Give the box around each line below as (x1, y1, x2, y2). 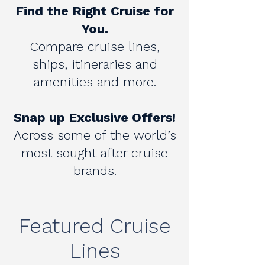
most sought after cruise (21, 146, 168, 160)
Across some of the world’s (13, 128, 176, 143)
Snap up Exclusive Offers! (14, 110, 176, 125)
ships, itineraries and (32, 57, 157, 72)
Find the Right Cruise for (15, 4, 174, 18)
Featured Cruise (18, 214, 171, 238)
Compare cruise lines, (30, 39, 160, 54)
